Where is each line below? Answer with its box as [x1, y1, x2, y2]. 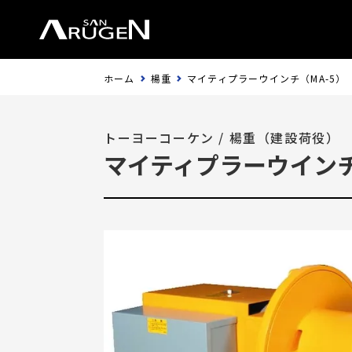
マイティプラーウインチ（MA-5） [187, 71, 346, 85]
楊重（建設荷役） [229, 128, 340, 147]
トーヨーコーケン [104, 128, 214, 147]
